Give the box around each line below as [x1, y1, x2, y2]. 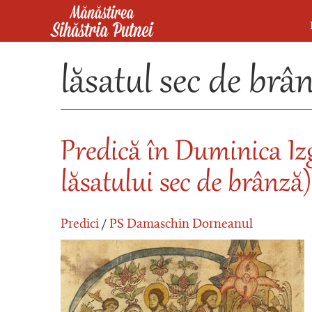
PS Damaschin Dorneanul [109, 218, 253, 231]
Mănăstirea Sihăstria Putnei [50, 45, 177, 56]
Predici [61, 218, 99, 231]
